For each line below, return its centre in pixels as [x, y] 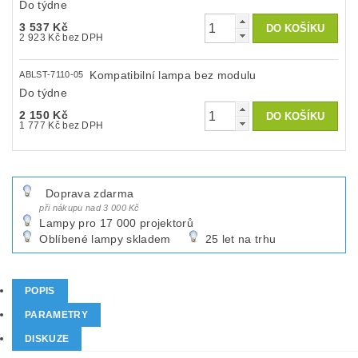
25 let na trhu [241, 239]
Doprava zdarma [89, 193]
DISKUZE [47, 339]
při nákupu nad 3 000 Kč [89, 207]
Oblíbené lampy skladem [105, 239]
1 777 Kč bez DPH [83, 126]
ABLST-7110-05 [52, 75]
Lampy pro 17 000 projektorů [117, 223]
